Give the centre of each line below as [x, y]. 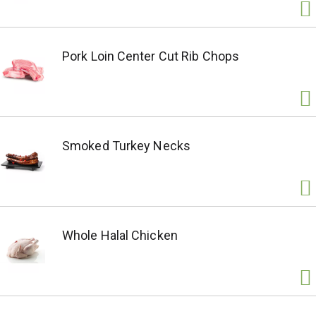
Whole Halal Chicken [120, 235]
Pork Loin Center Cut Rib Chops [151, 56]
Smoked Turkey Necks [126, 146]
